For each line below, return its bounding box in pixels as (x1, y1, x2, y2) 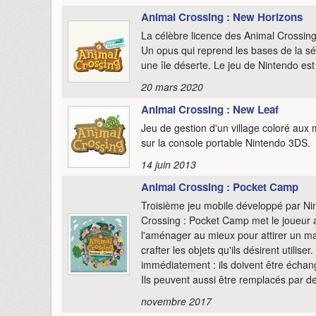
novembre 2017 (141, 293, 212, 308)
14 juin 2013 (141, 157, 196, 171)
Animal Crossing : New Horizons (141, 8, 303, 25)
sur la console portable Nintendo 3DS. (141, 135, 310, 150)
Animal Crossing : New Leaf (141, 101, 279, 117)
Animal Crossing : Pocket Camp (141, 178, 298, 195)
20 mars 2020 (141, 79, 203, 94)
